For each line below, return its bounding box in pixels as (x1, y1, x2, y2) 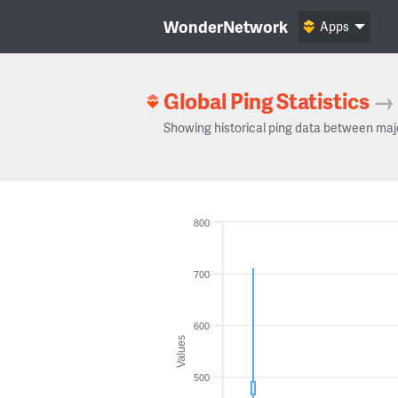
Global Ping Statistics (163, 86, 370, 115)
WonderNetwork (163, 15, 288, 37)
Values (175, 334, 187, 368)
